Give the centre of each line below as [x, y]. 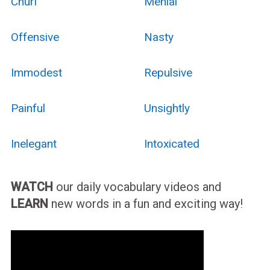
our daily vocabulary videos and [137, 187]
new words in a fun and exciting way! [145, 203]
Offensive [35, 37]
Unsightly [167, 108]
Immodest [36, 72]
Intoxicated [171, 143]
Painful [28, 108]
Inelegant [33, 143]
